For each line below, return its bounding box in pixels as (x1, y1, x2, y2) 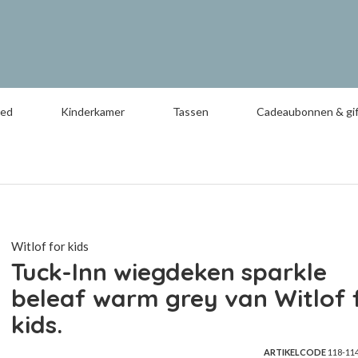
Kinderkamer (61, 105, 125, 118)
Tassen (173, 105, 209, 118)
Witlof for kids (10, 239, 89, 253)
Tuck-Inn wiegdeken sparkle (10, 257, 327, 287)
